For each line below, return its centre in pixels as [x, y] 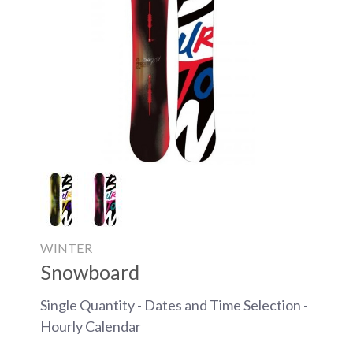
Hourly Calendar [91, 327]
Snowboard [90, 272]
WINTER [66, 248]
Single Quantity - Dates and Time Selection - [174, 305]
